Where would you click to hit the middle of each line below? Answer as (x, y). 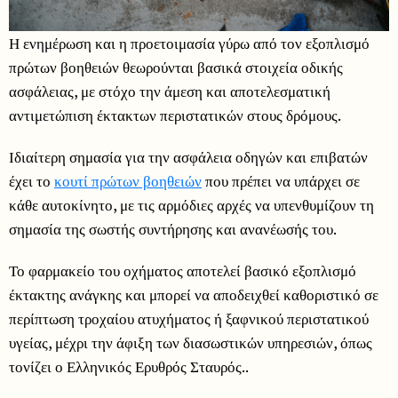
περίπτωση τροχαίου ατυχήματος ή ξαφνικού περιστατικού (189, 318)
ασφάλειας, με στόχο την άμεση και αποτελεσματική (170, 91)
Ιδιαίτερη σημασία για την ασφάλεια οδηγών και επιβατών (188, 156)
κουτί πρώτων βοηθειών (128, 180)
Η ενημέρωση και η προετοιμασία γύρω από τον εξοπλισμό (189, 43)
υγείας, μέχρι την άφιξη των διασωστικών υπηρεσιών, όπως (191, 342)
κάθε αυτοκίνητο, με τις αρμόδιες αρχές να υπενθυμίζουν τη (191, 204)
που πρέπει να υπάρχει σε (281, 180)
